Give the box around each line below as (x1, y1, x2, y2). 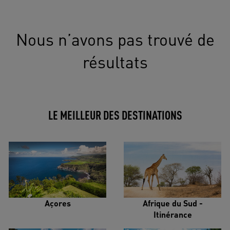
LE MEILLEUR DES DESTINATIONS (48, 106, 182, 123)
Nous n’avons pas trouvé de (15, 28, 215, 50)
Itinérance (153, 208, 192, 220)
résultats (82, 51, 148, 72)
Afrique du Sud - (142, 197, 203, 208)
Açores (44, 197, 71, 208)
